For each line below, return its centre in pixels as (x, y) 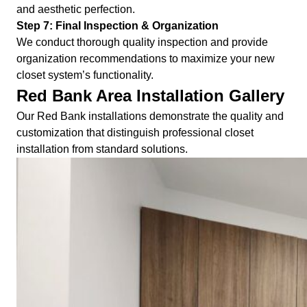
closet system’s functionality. (85, 75)
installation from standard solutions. (102, 149)
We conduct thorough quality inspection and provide (142, 42)
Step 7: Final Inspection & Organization (118, 25)
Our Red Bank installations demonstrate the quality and (150, 116)
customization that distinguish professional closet (135, 132)
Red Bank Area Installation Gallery (150, 95)
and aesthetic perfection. (76, 9)
